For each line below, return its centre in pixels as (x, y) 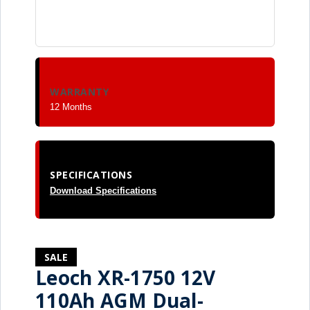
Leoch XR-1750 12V (126, 277)
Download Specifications (103, 190)
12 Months (71, 107)
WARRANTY (79, 91)
